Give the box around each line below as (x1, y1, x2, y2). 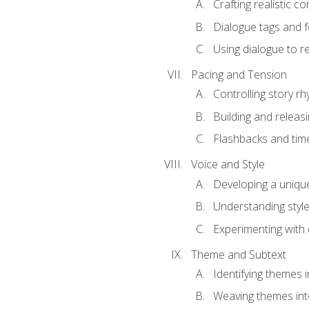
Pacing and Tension (190, 67, 287, 83)
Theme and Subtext (190, 246, 286, 262)
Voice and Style (190, 157, 265, 172)
